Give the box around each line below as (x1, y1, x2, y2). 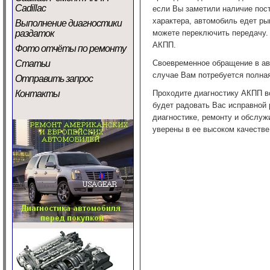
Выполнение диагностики (15, 18, 122, 28)
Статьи (15, 58, 50, 69)
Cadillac (15, 3, 46, 13)
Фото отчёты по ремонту (15, 43, 126, 54)
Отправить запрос (15, 74, 93, 84)
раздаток (15, 28, 54, 39)
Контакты (15, 89, 60, 99)
